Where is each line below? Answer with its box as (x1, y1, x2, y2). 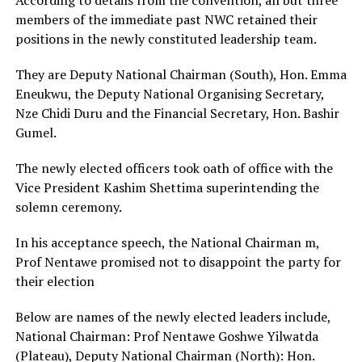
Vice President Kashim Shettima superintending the (15, 178, 319, 196)
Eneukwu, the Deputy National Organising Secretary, (15, 84, 324, 103)
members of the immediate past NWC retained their (15, 10, 318, 28)
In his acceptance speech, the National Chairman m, (15, 233, 319, 251)
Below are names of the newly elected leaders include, (15, 307, 330, 326)
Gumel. (15, 123, 57, 141)
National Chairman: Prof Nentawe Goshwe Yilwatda (15, 326, 318, 345)
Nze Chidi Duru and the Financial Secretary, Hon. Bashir (15, 103, 339, 122)
